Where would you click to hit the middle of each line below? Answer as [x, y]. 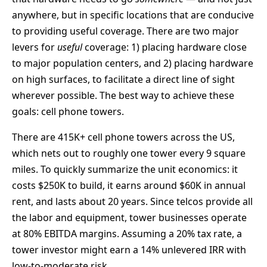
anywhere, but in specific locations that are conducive [133, 15]
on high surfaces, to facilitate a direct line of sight [123, 80]
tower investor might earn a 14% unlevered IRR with [129, 250]
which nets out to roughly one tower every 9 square [129, 153]
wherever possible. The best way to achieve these [123, 96]
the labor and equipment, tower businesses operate [129, 218]
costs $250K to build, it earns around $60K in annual [129, 186]
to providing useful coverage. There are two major [125, 31]
